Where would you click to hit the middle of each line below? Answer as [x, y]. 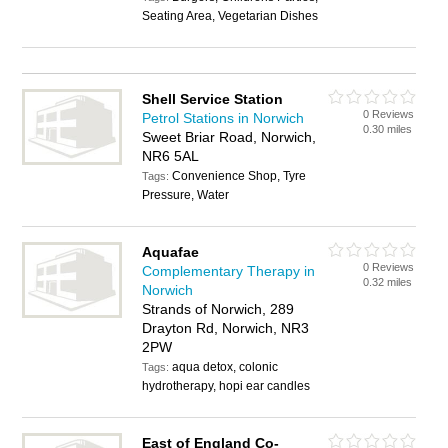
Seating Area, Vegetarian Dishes [230, 16]
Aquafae [171, 252]
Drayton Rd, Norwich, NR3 [226, 328]
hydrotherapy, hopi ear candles [226, 386]
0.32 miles [388, 282]
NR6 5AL [171, 156]
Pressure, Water [186, 195]
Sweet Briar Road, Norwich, [229, 137]
